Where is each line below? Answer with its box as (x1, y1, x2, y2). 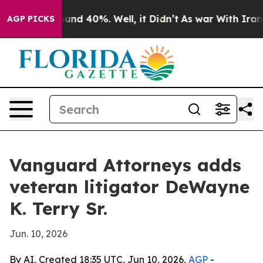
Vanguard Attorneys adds (9, 154, 241, 176)
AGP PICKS (7, 14, 55, 24)
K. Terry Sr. (9, 197, 107, 220)
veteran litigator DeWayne (9, 176, 249, 198)
